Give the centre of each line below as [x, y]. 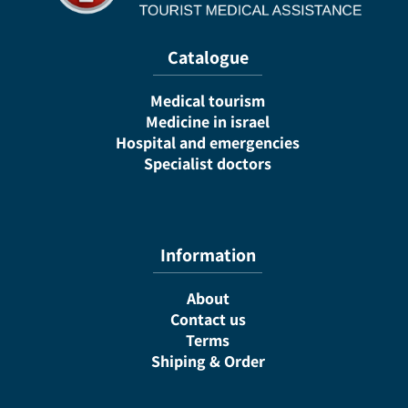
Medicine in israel [208, 122]
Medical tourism [208, 101]
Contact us [208, 319]
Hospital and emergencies [208, 143]
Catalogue [208, 57]
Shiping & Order [208, 361]
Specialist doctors [208, 163]
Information [208, 255]
